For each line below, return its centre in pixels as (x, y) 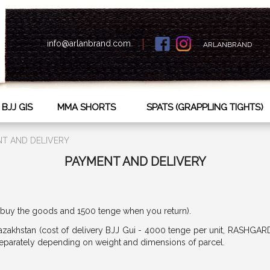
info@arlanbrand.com (89, 43)
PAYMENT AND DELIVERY (135, 162)
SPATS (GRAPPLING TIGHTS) (205, 108)
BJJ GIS (17, 108)
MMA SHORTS (86, 108)
